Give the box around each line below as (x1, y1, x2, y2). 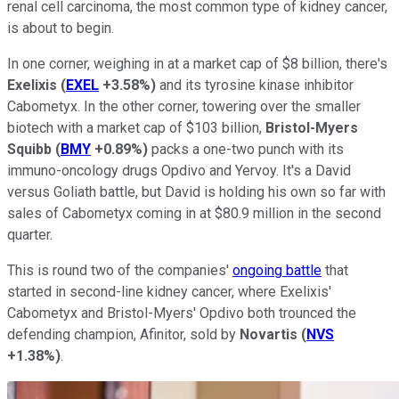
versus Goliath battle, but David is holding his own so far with (7, 183, 386, 200)
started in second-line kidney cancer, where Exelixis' (7, 282, 331, 300)
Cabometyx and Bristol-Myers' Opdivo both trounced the (7, 304, 356, 322)
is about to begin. (7, 19, 114, 37)
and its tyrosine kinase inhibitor (156, 76, 354, 94)
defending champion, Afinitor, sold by (7, 325, 236, 343)
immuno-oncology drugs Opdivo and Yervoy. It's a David (7, 161, 351, 179)
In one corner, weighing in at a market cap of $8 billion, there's (7, 54, 387, 72)
